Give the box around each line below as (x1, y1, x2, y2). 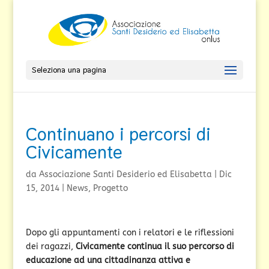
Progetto (92, 183, 128, 193)
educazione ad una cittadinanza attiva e (25, 255, 190, 265)
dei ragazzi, (25, 241, 76, 252)
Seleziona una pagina (31, 64, 106, 75)
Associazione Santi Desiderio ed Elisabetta (38, 169, 212, 180)
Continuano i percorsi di (25, 122, 211, 146)
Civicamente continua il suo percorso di (75, 241, 234, 252)
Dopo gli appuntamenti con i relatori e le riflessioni (25, 228, 234, 238)
